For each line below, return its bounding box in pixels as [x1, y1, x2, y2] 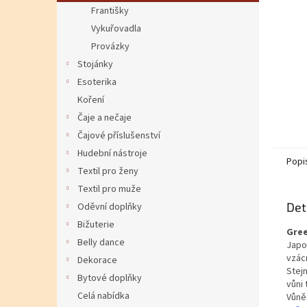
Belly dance [77, 236, 125, 249]
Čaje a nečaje [77, 111, 132, 125]
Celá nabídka [77, 289, 130, 303]
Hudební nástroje [77, 147, 147, 160]
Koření [77, 93, 104, 107]
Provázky [91, 40, 130, 53]
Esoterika [77, 75, 116, 89]
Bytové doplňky [77, 271, 142, 285]
